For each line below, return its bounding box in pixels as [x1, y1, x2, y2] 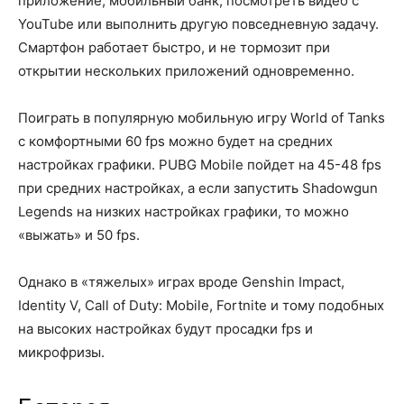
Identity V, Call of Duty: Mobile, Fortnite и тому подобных [18, 296, 384, 314]
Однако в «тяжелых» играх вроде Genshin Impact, [18, 272, 344, 290]
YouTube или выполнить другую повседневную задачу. [18, 14, 379, 32]
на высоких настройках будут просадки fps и [18, 319, 313, 337]
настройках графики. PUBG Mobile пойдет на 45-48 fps [18, 155, 381, 173]
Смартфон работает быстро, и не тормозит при [18, 38, 330, 56]
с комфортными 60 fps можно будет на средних [18, 132, 333, 150]
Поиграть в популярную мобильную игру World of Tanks [18, 108, 385, 126]
